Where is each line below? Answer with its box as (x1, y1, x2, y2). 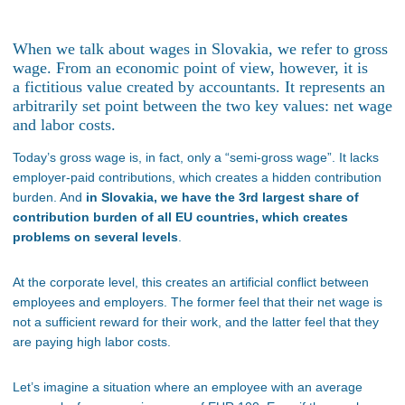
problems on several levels (13, 230, 178, 245)
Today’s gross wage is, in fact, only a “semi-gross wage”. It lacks (13, 150, 379, 165)
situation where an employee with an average (99, 380, 363, 395)
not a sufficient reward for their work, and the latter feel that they (13, 315, 379, 330)
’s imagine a (31, 380, 99, 395)
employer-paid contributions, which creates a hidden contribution (13, 170, 381, 185)
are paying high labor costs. (13, 334, 171, 350)
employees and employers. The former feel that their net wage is (13, 295, 382, 310)
